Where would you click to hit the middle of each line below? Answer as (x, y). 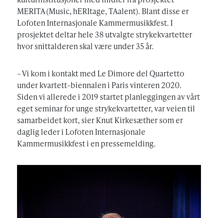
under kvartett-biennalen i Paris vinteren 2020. (99, 85)
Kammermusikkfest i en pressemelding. (86, 143)
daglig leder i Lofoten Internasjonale (81, 132)
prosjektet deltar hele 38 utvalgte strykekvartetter (105, 34)
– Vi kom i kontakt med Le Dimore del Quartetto (101, 73)
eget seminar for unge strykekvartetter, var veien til (106, 108)
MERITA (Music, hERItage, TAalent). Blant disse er (103, 11)
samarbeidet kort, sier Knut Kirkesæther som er (100, 120)
